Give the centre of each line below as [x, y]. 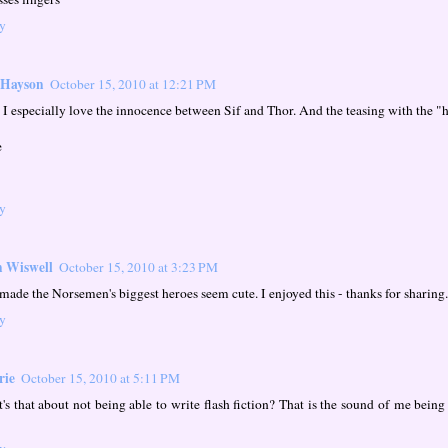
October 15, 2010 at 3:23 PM [138, 266]
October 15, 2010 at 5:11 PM [100, 377]
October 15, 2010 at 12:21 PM [133, 84]
